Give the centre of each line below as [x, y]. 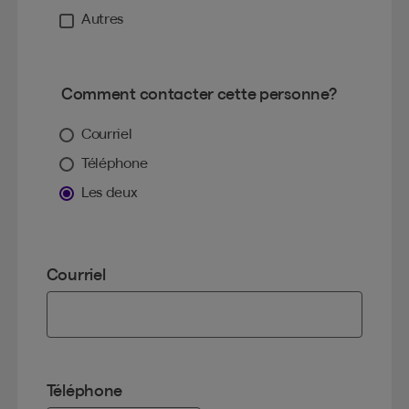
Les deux [109, 193]
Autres [102, 18]
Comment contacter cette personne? [199, 93]
